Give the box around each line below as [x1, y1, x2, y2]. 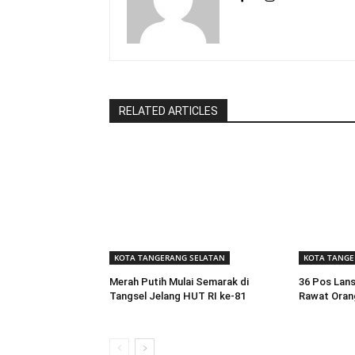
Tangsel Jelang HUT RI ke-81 [109, 290, 246, 303]
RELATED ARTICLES [119, 105, 218, 117]
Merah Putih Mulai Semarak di [109, 276, 249, 288]
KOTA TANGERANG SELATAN [114, 252, 225, 264]
